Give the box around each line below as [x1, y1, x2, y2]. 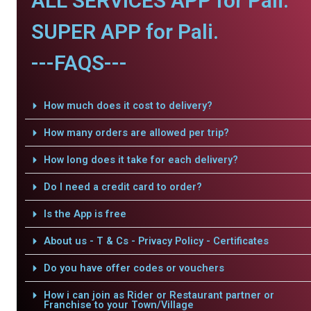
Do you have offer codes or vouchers [43, 262, 224, 274]
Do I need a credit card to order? [43, 180, 202, 193]
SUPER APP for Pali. [31, 19, 219, 44]
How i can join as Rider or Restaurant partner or [43, 289, 274, 301]
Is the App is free [43, 208, 126, 220]
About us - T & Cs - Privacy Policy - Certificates [43, 235, 269, 247]
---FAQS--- [31, 51, 127, 75]
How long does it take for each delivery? [43, 153, 238, 166]
